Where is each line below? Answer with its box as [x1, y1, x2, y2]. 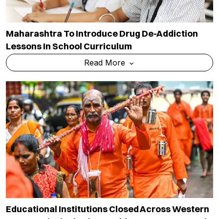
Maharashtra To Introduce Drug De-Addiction [6, 28, 198, 40]
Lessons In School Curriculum [6, 41, 132, 52]
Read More [84, 58, 128, 68]
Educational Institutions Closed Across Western [6, 203, 209, 215]
